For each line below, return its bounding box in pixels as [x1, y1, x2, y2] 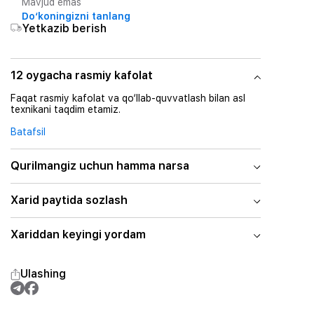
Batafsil [10, 126, 46, 137]
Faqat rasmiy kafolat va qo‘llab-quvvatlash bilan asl [10, 93, 245, 104]
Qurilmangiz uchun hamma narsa [10, 159, 189, 172]
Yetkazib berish [21, 22, 107, 35]
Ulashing [20, 267, 66, 280]
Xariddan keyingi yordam [10, 228, 146, 241]
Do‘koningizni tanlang [21, 11, 130, 22]
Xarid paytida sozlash [10, 193, 128, 207]
